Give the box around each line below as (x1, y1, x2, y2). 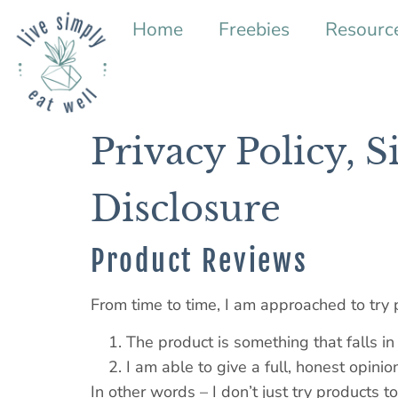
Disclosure (91, 186, 281, 231)
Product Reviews (91, 243, 308, 279)
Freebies (218, 17, 290, 42)
